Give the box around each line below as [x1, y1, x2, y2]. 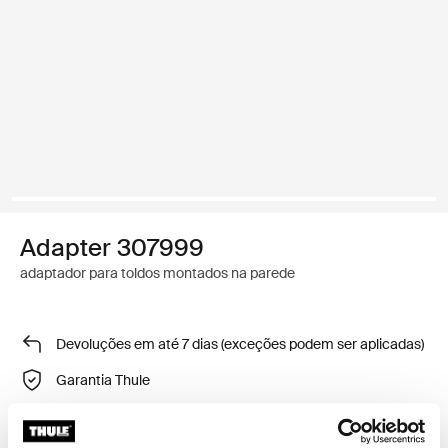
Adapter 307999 [20, 232, 204, 263]
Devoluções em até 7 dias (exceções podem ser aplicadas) [56, 334, 424, 353]
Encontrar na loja [56, 406, 164, 425]
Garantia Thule [56, 370, 150, 389]
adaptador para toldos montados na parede [20, 264, 295, 282]
